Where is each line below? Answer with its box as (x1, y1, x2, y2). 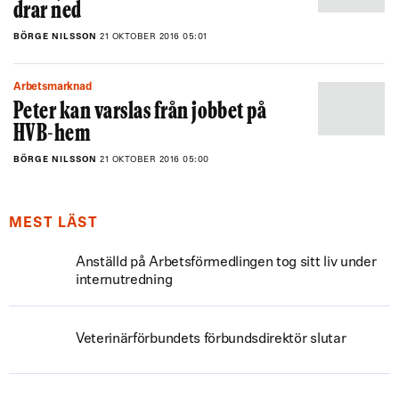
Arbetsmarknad (20, 82, 92, 93)
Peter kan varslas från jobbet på (13, 102, 267, 124)
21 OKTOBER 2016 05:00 (100, 155, 209, 165)
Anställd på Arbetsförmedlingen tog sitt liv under (76, 256, 377, 270)
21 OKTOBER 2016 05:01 (100, 32, 208, 42)
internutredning (76, 273, 173, 288)
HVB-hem (13, 124, 92, 146)
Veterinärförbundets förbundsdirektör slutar (76, 332, 346, 346)
